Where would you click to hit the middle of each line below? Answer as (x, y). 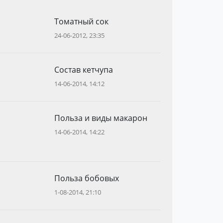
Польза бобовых (86, 178)
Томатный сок (81, 21)
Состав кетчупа (83, 70)
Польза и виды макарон (101, 118)
